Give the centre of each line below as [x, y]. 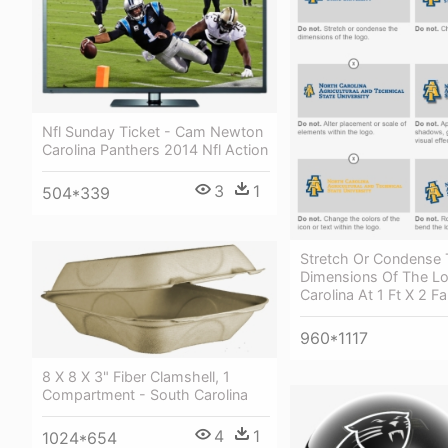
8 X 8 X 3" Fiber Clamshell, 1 [136, 376]
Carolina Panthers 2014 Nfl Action [155, 150]
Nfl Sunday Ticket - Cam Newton [152, 132]
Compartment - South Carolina [145, 394]
